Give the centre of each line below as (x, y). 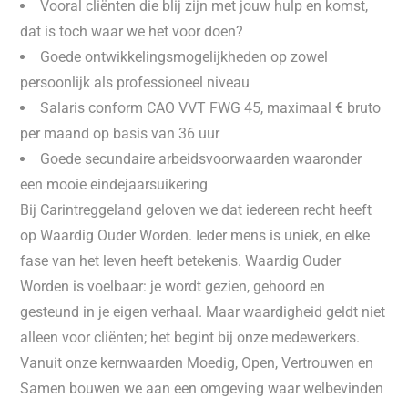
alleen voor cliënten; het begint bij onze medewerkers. (190, 337)
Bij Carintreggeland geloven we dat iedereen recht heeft (196, 210)
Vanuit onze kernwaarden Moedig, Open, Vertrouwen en (197, 363)
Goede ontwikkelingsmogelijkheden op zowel (184, 57)
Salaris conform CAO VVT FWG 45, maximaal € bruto (211, 108)
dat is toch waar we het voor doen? (132, 31)
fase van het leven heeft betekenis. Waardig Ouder (181, 261)
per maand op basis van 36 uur (120, 133)
